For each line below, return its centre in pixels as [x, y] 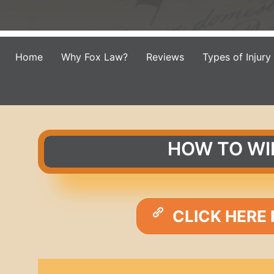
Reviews [165, 57]
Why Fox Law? [94, 57]
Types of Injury [236, 57]
